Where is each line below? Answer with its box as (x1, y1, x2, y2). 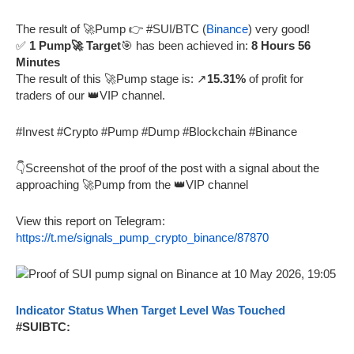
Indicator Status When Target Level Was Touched (16, 303, 285, 317)
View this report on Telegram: (16, 213, 165, 228)
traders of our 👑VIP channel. (16, 88, 165, 102)
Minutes (16, 55, 60, 69)
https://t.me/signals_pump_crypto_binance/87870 (16, 230, 269, 244)
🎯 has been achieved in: (121, 38, 251, 52)
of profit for (246, 71, 303, 85)
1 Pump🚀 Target (29, 38, 121, 52)
